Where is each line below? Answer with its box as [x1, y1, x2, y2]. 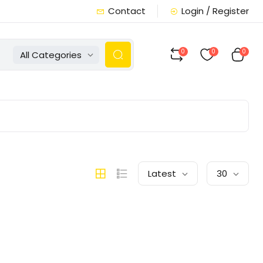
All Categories [19, 48, 82, 61]
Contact [107, 5, 146, 17]
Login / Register [181, 5, 249, 17]
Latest [147, 167, 176, 180]
